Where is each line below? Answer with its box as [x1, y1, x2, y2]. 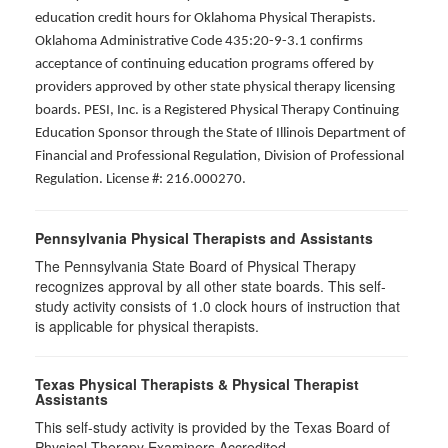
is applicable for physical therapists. [35, 316, 259, 336]
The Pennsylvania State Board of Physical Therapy [35, 256, 356, 276]
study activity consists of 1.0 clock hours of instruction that [35, 296, 400, 316]
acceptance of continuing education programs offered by [35, 57, 374, 72]
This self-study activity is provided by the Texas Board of [35, 417, 390, 437]
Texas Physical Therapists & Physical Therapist [35, 374, 359, 394]
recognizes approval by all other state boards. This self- [35, 276, 386, 296]
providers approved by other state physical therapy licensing [35, 80, 395, 95]
